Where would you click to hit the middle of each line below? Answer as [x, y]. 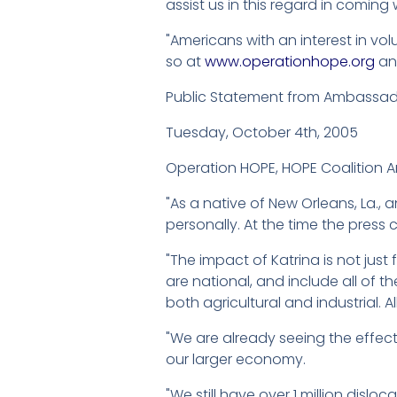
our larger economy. [236, 360]
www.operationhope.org [290, 62]
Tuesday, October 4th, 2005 [262, 133]
